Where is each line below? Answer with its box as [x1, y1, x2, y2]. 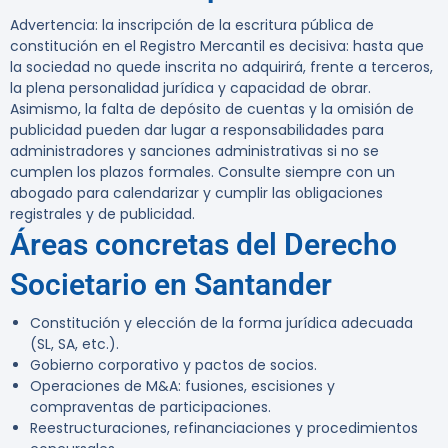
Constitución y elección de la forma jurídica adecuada [30, 313, 413, 334]
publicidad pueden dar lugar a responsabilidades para [10, 120, 384, 141]
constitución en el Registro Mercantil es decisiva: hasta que [10, 36, 424, 57]
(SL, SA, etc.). [30, 334, 119, 355]
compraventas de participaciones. [30, 397, 271, 418]
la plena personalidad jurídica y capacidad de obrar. [10, 78, 371, 99]
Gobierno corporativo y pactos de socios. [30, 355, 317, 376]
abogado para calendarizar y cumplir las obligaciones [10, 183, 383, 204]
